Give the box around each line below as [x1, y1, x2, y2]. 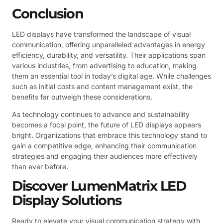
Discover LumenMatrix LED [12, 178, 186, 195]
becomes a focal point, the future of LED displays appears [12, 120, 201, 129]
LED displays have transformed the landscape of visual [12, 29, 191, 38]
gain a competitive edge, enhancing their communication [12, 141, 197, 150]
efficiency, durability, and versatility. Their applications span [12, 50, 206, 59]
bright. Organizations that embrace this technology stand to [12, 130, 207, 139]
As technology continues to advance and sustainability [12, 110, 190, 118]
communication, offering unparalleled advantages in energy [12, 40, 205, 49]
